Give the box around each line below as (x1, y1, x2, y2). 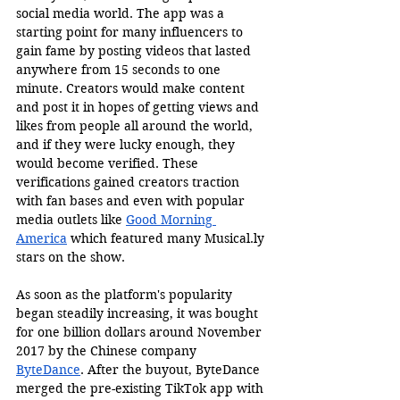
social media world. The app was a (16, 4, 228, 21)
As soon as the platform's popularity (16, 286, 236, 303)
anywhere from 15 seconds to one (16, 61, 224, 78)
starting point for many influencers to (16, 23, 246, 40)
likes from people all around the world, (16, 117, 256, 134)
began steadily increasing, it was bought (16, 304, 262, 321)
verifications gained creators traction (16, 173, 243, 190)
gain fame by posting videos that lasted (16, 42, 254, 59)
